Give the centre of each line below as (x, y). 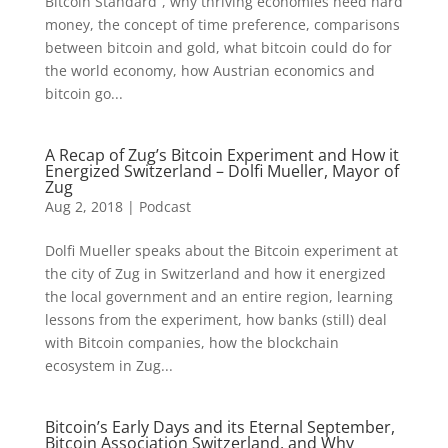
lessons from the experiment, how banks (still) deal (215, 319)
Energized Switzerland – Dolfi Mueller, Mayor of (221, 171)
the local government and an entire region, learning (218, 296)
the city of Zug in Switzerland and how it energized (215, 273)
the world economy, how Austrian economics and (209, 70)
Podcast (164, 206)
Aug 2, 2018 (83, 206)
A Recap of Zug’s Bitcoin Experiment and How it (221, 155)
